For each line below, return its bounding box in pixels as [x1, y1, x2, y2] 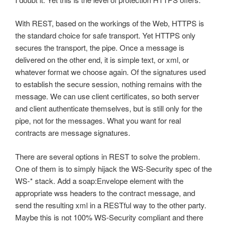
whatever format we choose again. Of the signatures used [15, 66, 206, 78]
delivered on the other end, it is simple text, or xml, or [15, 54, 189, 65]
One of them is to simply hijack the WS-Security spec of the [15, 163, 212, 174]
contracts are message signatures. [15, 127, 130, 138]
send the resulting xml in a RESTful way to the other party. [15, 199, 206, 210]
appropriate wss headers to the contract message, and [15, 187, 195, 198]
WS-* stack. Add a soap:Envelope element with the [15, 175, 183, 186]
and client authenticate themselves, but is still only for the [15, 103, 202, 114]
